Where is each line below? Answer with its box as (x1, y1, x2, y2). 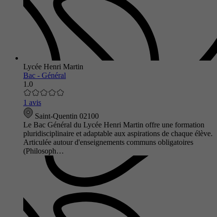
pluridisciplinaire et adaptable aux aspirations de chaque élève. (23, 129, 213, 138)
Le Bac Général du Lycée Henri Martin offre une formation (23, 120, 204, 129)
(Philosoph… (23, 146, 64, 155)
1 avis (23, 98, 41, 107)
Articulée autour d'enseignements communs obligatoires (23, 138, 193, 146)
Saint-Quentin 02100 (33, 111, 99, 120)
